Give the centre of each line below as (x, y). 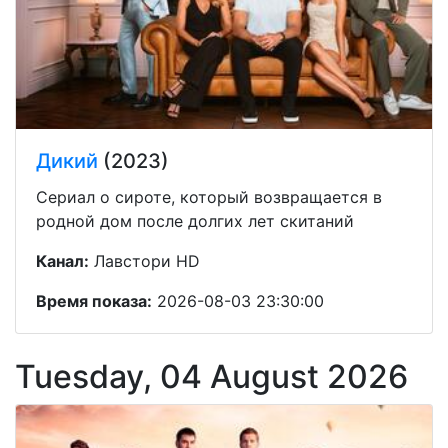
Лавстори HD (144, 260)
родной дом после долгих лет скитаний (195, 220)
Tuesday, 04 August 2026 (211, 376)
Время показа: (94, 300)
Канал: (62, 260)
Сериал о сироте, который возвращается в (209, 196)
